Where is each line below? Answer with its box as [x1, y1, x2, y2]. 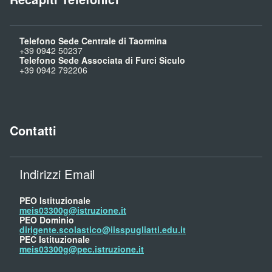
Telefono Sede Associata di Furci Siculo [19, 54, 185, 67]
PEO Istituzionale [19, 194, 90, 207]
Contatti [10, 121, 57, 140]
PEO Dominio [19, 214, 74, 226]
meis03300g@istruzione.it [19, 204, 126, 217]
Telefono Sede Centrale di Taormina [19, 35, 167, 47]
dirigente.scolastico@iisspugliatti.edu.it [19, 223, 186, 236]
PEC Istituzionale [19, 233, 90, 246]
